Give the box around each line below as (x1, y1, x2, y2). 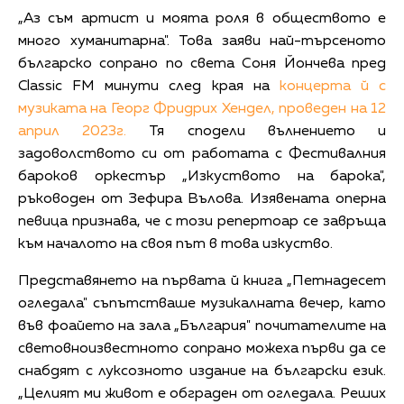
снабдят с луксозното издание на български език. (18, 364, 386, 380)
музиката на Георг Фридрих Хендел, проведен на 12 (18, 102, 386, 117)
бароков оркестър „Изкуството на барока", (18, 170, 386, 185)
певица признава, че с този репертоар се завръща (18, 215, 386, 230)
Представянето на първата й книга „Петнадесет (18, 274, 386, 289)
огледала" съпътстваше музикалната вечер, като (18, 297, 386, 312)
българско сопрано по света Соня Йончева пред (18, 57, 386, 72)
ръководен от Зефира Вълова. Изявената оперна (18, 192, 386, 207)
